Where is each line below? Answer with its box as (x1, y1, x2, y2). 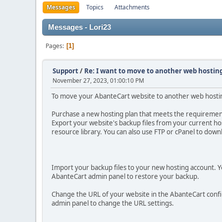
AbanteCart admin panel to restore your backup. (52, 172, 199, 181)
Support (53, 66, 78, 75)
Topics (86, 3, 104, 11)
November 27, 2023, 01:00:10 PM (53, 76, 144, 85)
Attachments (114, 3, 150, 11)
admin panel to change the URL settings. (52, 199, 174, 208)
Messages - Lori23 (48, 23, 111, 31)
